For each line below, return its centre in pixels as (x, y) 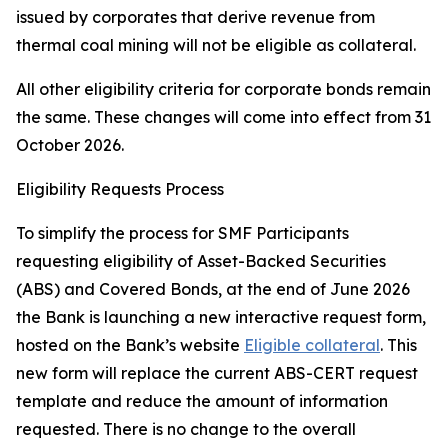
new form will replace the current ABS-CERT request (217, 373)
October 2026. (72, 145)
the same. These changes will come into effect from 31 (223, 117)
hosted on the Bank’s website (130, 345)
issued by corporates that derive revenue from (195, 17)
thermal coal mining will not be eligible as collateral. (218, 45)
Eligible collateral (312, 345)
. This (398, 345)
